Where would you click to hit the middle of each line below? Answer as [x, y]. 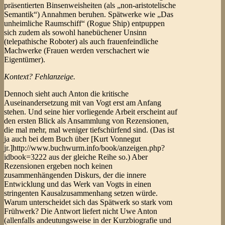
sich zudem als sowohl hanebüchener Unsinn [75, 33]
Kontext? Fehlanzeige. [40, 77]
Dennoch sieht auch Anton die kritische [66, 94]
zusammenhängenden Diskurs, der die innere [75, 175]
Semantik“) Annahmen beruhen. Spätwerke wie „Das [89, 15]
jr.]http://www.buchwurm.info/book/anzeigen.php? [84, 148]
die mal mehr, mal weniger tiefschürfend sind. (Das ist [89, 130]
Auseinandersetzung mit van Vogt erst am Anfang [83, 103]
